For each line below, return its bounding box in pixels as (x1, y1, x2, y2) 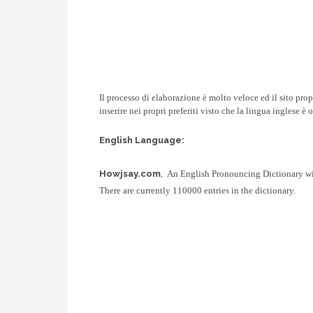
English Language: (99, 135, 185, 146)
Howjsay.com (99, 168, 161, 180)
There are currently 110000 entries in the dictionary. (99, 185, 296, 196)
